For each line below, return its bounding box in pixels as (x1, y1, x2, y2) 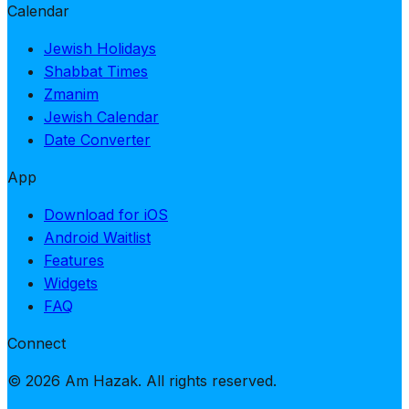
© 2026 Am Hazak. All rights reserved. (7, 371, 277, 390)
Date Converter (44, 130, 151, 149)
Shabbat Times (44, 61, 148, 80)
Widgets (44, 273, 98, 292)
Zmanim (44, 84, 99, 103)
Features (44, 250, 104, 269)
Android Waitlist (44, 227, 151, 246)
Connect (7, 333, 66, 352)
